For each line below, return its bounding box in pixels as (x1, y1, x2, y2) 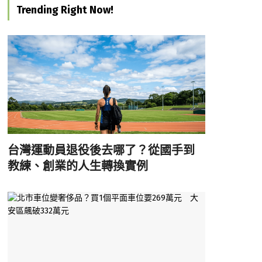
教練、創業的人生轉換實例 (7, 158, 148, 173)
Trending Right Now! (16, 3, 113, 16)
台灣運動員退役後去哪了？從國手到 (7, 143, 195, 157)
